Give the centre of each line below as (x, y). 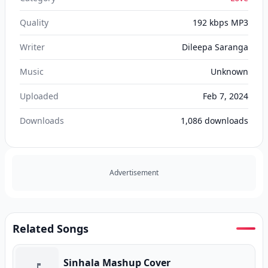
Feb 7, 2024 (226, 96)
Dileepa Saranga (215, 47)
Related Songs (51, 229)
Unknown (229, 71)
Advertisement (134, 173)
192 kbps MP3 (220, 22)
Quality (34, 22)
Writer (32, 47)
